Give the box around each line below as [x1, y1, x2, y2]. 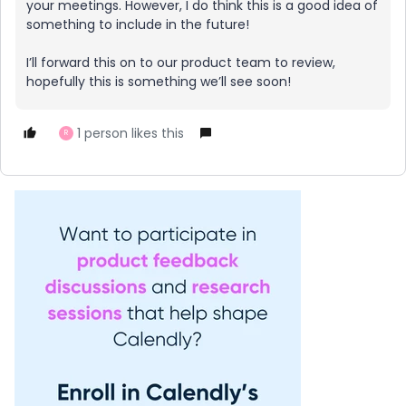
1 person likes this [77, 124, 184, 142]
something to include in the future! [26, 15, 249, 34]
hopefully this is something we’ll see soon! [26, 72, 291, 91]
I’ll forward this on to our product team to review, [26, 53, 335, 72]
